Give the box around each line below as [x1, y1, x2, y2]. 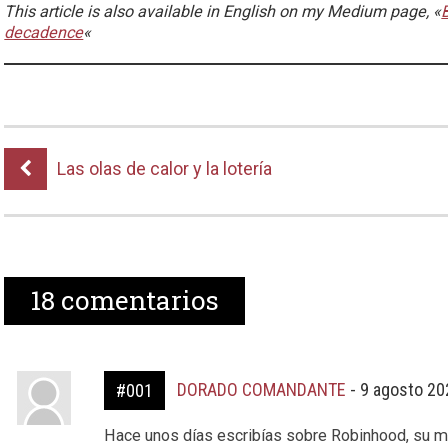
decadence [4, 23, 84, 42]
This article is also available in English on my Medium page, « [4, 2, 442, 21]
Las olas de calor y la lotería [57, 158, 273, 179]
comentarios [55, 283, 220, 317]
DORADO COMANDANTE [176, 379, 346, 400]
